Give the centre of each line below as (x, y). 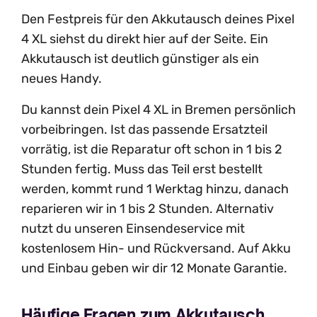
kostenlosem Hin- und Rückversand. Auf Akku (156, 249)
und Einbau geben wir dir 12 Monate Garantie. (154, 269)
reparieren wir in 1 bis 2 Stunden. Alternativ (148, 209)
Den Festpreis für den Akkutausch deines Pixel (158, 19)
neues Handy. (62, 79)
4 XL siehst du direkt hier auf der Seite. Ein (145, 39)
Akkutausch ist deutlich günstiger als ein (140, 59)
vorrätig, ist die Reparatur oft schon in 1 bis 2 (152, 150)
